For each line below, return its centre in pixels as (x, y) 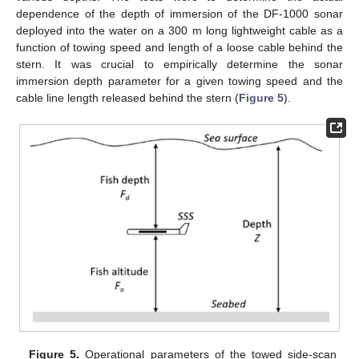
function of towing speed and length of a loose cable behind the (179, 48)
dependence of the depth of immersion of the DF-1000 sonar (179, 14)
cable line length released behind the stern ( (127, 98)
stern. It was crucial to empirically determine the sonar (179, 65)
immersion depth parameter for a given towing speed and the (179, 81)
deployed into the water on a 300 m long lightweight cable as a (179, 31)
